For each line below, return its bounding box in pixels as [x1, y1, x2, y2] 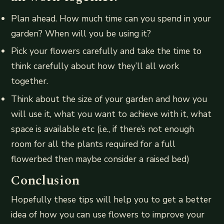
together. [11, 75, 48, 87]
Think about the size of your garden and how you [11, 92, 207, 105]
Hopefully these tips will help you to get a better [11, 193, 212, 206]
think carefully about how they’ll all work [11, 60, 179, 72]
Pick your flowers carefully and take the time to [11, 45, 202, 57]
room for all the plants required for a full [11, 137, 176, 150]
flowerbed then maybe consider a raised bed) [11, 152, 190, 165]
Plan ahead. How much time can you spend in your [11, 12, 211, 25]
